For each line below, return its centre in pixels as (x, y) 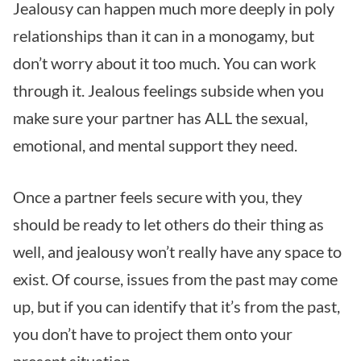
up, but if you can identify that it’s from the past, (176, 306)
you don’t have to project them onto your (153, 333)
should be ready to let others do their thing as (168, 224)
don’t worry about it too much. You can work (164, 62)
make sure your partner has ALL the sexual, (160, 117)
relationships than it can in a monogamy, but (164, 35)
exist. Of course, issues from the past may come (175, 278)
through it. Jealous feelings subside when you (168, 90)
